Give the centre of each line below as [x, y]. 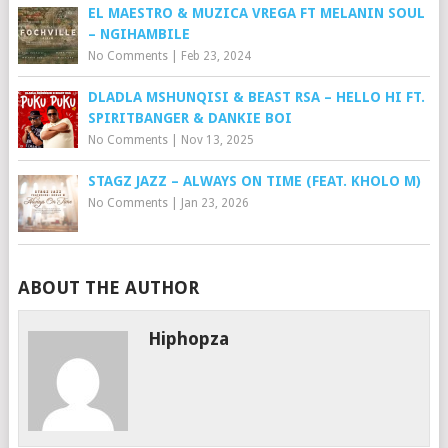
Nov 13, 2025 [217, 140]
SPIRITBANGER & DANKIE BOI [189, 118]
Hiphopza [189, 339]
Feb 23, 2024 [215, 56]
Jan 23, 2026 [214, 203]
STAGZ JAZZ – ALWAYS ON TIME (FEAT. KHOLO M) [254, 181]
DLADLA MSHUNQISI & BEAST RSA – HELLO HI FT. [256, 97]
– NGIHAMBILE [138, 34]
